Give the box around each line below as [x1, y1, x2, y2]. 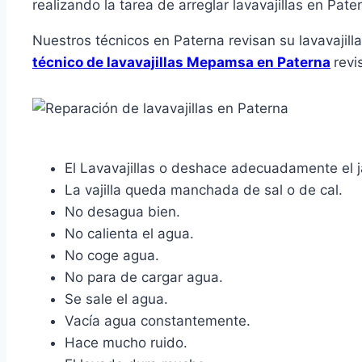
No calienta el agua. [65, 225, 194, 242]
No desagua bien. [65, 204, 180, 221]
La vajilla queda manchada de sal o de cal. [65, 182, 343, 199]
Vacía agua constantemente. [65, 313, 250, 330]
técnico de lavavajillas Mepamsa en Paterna [32, 54, 330, 71]
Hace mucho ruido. [65, 335, 187, 351]
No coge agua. [65, 247, 159, 264]
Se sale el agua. [65, 291, 168, 308]
